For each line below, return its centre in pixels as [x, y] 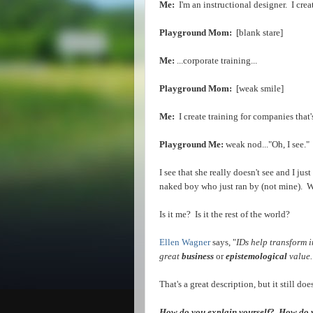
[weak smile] [258, 88]
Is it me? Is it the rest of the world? [225, 214]
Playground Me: [191, 144]
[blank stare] [259, 32]
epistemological [256, 256]
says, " [223, 242]
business [198, 256]
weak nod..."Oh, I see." [267, 144]
